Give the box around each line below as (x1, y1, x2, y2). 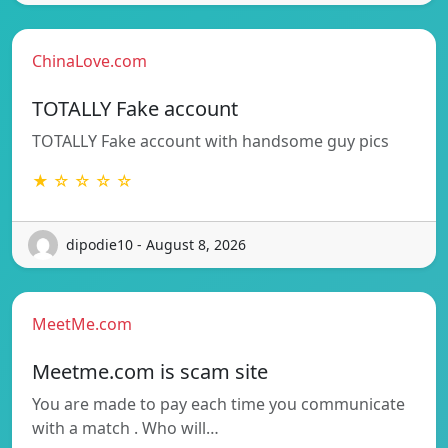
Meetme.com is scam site (32, 357, 268, 385)
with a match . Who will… (32, 416, 219, 439)
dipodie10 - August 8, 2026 (66, 235, 246, 255)
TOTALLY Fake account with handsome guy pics (32, 129, 389, 152)
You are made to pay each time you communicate (32, 392, 405, 415)
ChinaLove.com (32, 49, 147, 72)
